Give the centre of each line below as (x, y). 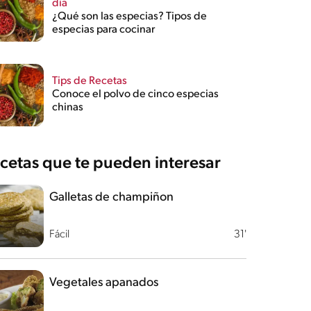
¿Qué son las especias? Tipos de (129, 16)
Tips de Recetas (89, 82)
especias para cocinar (103, 30)
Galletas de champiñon (111, 197)
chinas (67, 108)
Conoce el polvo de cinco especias (135, 95)
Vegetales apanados (103, 283)
